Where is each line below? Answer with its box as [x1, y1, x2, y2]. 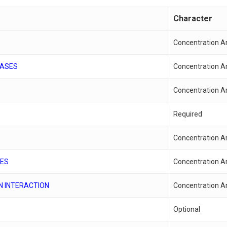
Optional [173, 205, 201, 213]
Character [173, 13, 213, 23]
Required [173, 109, 203, 118]
